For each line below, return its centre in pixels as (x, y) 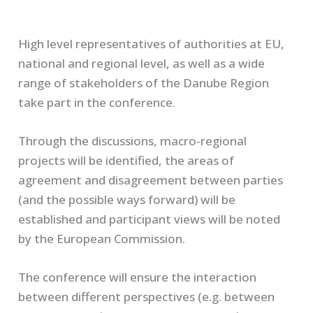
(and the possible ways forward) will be (127, 200)
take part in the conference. (97, 102)
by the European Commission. (102, 239)
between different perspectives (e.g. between (147, 297)
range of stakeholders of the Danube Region (144, 82)
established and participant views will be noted (150, 219)
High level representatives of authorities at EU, (152, 43)
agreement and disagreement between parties (151, 180)
